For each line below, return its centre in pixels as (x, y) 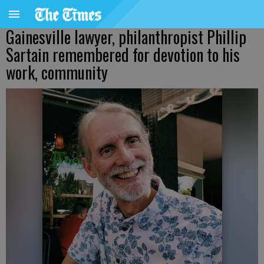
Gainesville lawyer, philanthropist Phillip (126, 37)
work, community (57, 72)
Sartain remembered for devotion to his (123, 55)
